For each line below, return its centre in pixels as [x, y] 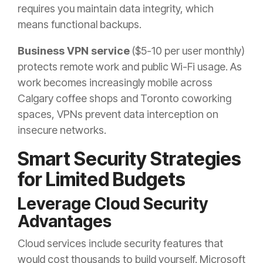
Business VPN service [74, 51]
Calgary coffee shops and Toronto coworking [124, 99]
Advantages [65, 222]
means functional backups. [80, 25]
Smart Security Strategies [129, 159]
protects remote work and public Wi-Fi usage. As [130, 67]
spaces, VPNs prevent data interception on [118, 114]
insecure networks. [62, 130]
